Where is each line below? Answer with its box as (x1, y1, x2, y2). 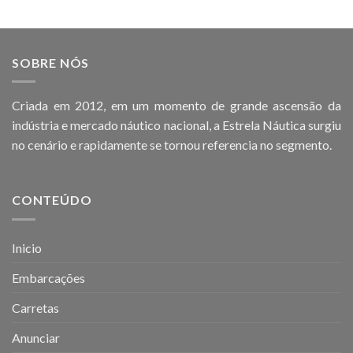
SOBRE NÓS (12, 54, 90, 70)
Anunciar (12, 329, 60, 345)
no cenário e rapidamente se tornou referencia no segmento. (12, 137, 332, 153)
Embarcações (12, 269, 85, 285)
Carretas (12, 299, 59, 315)
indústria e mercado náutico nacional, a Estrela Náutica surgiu (12, 117, 341, 133)
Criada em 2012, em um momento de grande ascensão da (12, 98, 341, 113)
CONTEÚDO (12, 192, 92, 208)
